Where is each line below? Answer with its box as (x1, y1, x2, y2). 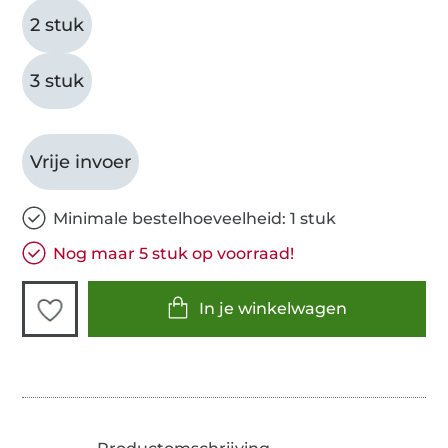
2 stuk (30, 13, 85, 36)
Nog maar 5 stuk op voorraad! (53, 243, 295, 263)
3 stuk (30, 69, 85, 92)
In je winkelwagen (199, 299, 348, 319)
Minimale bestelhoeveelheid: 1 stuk (53, 208, 337, 228)
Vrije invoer (30, 150, 132, 173)
